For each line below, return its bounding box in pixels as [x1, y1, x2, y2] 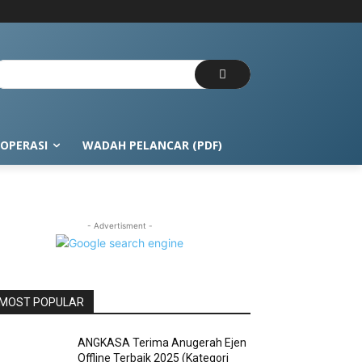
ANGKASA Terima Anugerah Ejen [78, 336, 247, 350]
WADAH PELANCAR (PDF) [82, 137, 222, 154]
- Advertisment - [86, 221, 153, 231]
